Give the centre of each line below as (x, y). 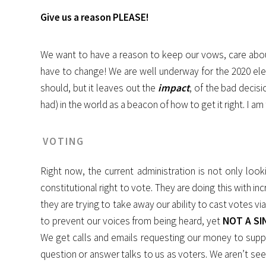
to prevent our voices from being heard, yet (132, 221)
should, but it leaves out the (99, 88)
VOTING (64, 142)
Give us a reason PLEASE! (94, 18)
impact (174, 88)
